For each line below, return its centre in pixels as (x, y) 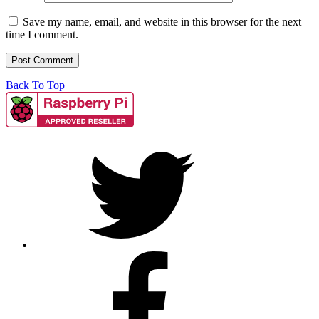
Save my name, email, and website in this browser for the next (162, 21)
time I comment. (42, 34)
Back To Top (35, 85)
